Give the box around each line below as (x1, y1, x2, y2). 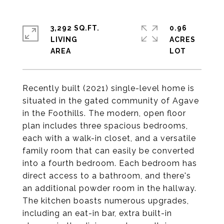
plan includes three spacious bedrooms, (22, 121, 188, 130)
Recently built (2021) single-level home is (22, 83, 194, 93)
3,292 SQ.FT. (50, 24, 99, 32)
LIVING (50, 35, 77, 43)
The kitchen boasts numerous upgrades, (22, 196, 189, 205)
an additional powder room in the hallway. (22, 183, 196, 193)
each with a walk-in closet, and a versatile (22, 133, 196, 143)
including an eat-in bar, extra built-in (22, 208, 172, 218)
